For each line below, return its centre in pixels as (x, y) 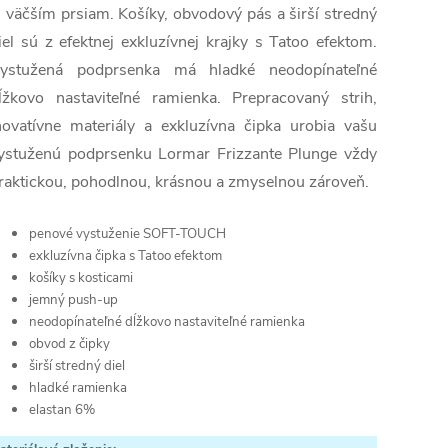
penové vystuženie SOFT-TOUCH (127, 234)
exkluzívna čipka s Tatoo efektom (125, 256)
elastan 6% (62, 410)
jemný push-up (73, 300)
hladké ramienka (78, 388)
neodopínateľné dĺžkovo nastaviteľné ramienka (167, 322)
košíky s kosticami (81, 278)
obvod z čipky (69, 344)
